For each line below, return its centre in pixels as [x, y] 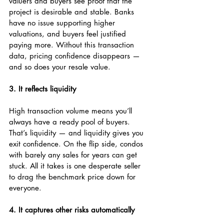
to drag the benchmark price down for [73, 177]
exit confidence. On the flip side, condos [77, 144]
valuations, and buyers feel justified [69, 34]
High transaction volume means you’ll [72, 111]
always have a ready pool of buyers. [71, 122]
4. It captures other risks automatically [72, 210]
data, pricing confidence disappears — [76, 56]
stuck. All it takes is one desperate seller [76, 166]
